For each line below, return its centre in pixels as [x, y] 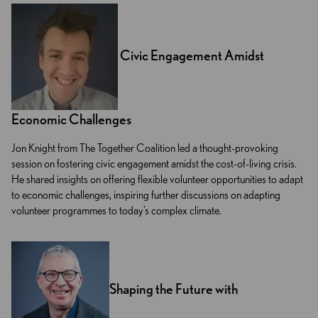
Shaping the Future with [174, 289]
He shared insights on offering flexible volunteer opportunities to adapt [157, 180]
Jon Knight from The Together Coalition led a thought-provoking [145, 148]
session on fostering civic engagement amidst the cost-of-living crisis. [154, 164]
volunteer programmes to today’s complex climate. [116, 211]
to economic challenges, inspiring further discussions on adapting [146, 195]
